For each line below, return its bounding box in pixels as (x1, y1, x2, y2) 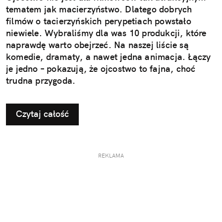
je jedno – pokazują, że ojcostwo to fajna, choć (6, 62, 196, 74)
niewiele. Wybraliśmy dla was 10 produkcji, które (6, 27, 207, 39)
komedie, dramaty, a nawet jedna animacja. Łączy (6, 51, 211, 62)
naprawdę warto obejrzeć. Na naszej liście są (6, 39, 189, 51)
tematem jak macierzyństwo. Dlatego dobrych (6, 3, 192, 15)
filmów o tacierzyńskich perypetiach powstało (6, 15, 191, 27)
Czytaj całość (16, 108, 69, 119)
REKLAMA (98, 152, 124, 159)
